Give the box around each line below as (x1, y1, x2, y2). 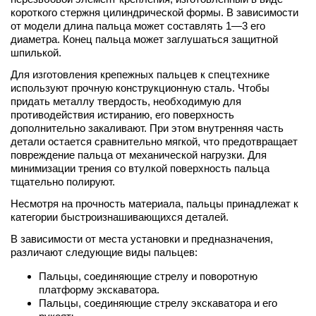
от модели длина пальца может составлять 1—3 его (11, 20, 265, 32)
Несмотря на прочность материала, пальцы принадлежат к (11, 197, 298, 209)
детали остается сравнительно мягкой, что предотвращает (11, 135, 298, 147)
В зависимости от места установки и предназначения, (11, 233, 273, 245)
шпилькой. (11, 47, 61, 59)
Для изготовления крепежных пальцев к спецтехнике (11, 68, 269, 80)
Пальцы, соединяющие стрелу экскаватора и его (39, 297, 277, 309)
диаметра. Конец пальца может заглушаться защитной (11, 33, 278, 45)
